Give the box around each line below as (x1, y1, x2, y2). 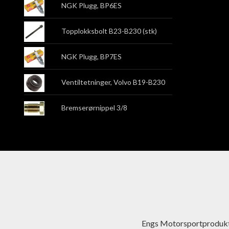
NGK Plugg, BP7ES (61, 52, 122, 61)
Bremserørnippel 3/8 (61, 103, 127, 112)
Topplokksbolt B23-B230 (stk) (61, 27, 157, 36)
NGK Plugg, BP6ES (61, 1, 122, 10)
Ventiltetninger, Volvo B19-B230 (61, 78, 165, 87)
